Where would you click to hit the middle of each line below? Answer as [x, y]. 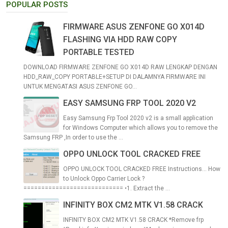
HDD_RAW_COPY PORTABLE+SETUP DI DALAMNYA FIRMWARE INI [115, 77]
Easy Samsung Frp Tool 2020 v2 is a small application [138, 118]
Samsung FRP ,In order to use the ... [73, 138]
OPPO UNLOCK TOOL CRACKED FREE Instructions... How [142, 169]
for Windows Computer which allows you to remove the [140, 128]
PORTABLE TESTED [99, 52]
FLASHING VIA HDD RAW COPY [120, 40]
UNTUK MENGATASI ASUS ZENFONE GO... [80, 87]
